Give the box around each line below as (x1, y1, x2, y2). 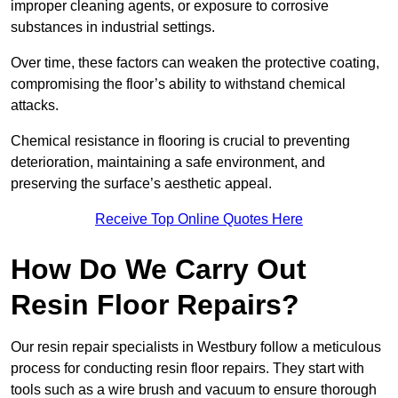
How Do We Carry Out (11, 253, 306, 286)
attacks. (11, 98, 59, 114)
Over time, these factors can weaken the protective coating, (11, 55, 379, 71)
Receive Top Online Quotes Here (95, 211, 303, 227)
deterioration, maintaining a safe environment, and (11, 155, 325, 171)
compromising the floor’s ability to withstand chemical (11, 76, 346, 92)
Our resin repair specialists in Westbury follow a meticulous (11, 339, 381, 355)
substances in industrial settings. (11, 20, 219, 36)
